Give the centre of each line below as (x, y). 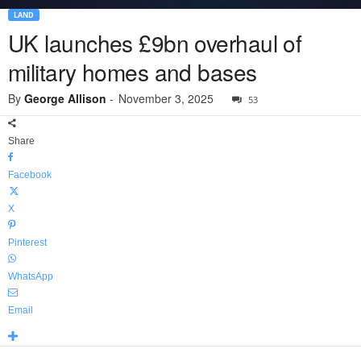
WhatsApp (31, 277)
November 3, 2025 (166, 99)
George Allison (65, 99)
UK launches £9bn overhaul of (155, 43)
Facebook (30, 175)
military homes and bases (133, 72)
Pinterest (27, 243)
